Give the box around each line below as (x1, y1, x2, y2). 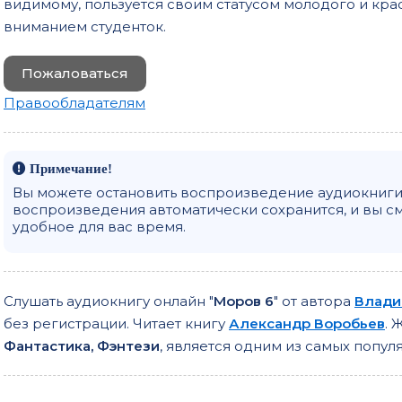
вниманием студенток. (4, 17, 166, 35)
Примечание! (26, 161, 112, 175)
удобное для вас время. (13, 217, 186, 235)
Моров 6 (214, 292, 274, 310)
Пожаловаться (22, 64, 128, 82)
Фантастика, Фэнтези (4, 336, 160, 354)
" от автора (274, 292, 354, 310)
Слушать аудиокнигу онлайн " (4, 292, 214, 310)
